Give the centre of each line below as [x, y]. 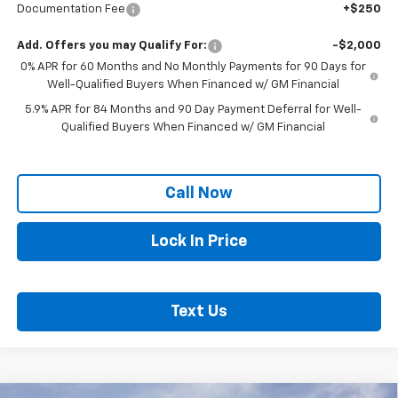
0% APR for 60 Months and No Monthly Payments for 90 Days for [194, 67]
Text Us [199, 311]
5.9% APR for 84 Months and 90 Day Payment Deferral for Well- [193, 109]
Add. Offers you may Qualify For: [111, 45]
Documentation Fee [71, 9]
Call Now [199, 193]
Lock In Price [199, 241]
